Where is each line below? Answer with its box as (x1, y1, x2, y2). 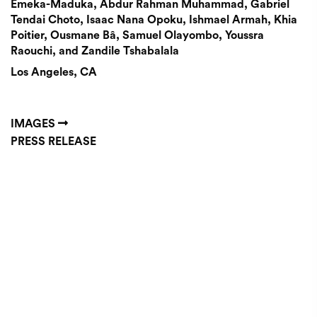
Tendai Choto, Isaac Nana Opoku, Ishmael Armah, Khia (11, 14, 297, 25)
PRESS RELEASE (11, 136, 99, 147)
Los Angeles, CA (11, 67, 97, 78)
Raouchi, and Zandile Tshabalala (11, 45, 179, 57)
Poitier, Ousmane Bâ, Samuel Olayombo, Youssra (11, 30, 264, 41)
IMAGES (11, 118, 58, 129)
